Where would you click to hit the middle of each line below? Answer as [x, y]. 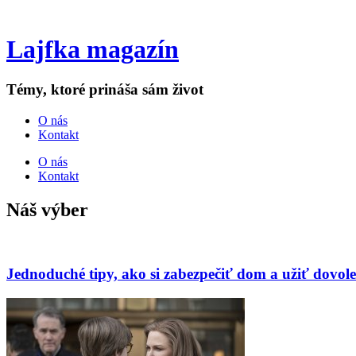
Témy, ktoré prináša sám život [105, 89]
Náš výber [47, 209]
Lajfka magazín [93, 49]
